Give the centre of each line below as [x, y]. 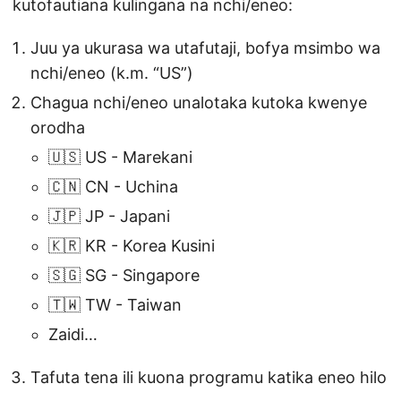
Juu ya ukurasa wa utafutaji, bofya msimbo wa [205, 48]
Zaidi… [73, 335]
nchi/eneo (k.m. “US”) [112, 73]
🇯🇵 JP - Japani [109, 217]
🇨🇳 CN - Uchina [113, 187]
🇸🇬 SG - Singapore [124, 276]
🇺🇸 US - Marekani [120, 158]
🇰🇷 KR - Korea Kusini [132, 246]
